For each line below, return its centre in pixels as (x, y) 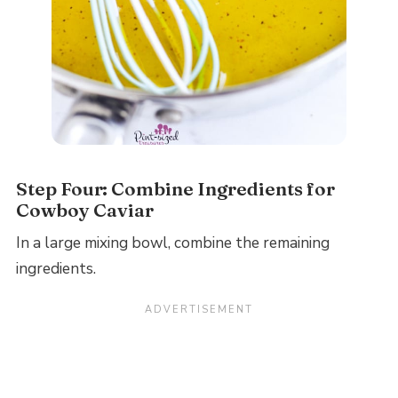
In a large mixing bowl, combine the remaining (172, 243)
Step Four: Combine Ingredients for (175, 188)
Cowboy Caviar (84, 210)
